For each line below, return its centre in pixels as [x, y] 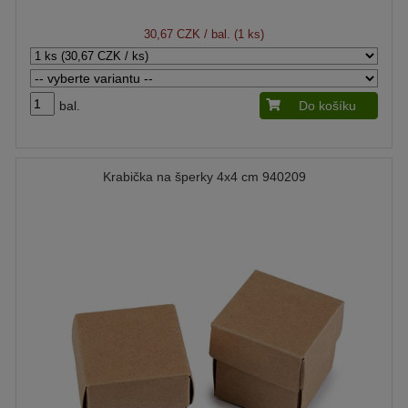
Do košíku [327, 106]
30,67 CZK [172, 34]
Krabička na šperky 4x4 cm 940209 [204, 177]
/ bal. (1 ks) [232, 34]
